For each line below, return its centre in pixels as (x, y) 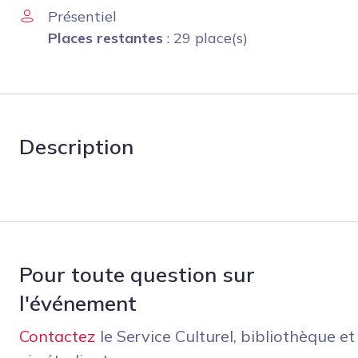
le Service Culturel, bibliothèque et (225, 336)
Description (76, 146)
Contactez (58, 336)
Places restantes (105, 38)
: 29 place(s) (205, 38)
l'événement (78, 303)
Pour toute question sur (137, 274)
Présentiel (82, 16)
